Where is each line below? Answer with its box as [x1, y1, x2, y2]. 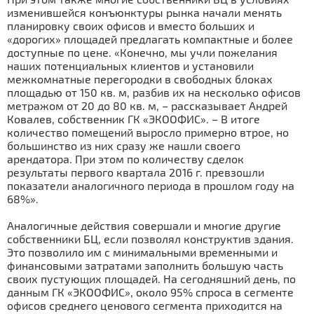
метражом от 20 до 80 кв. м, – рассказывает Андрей [7, 99, 287, 112]
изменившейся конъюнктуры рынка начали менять [7, 6, 282, 19]
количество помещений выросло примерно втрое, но [7, 125, 289, 139]
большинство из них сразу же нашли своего [7, 139, 240, 152]
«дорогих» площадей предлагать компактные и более [7, 32, 293, 46]
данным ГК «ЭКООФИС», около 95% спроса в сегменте [7, 285, 294, 299]
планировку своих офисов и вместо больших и [7, 19, 254, 32]
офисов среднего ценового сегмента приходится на [7, 299, 282, 312]
